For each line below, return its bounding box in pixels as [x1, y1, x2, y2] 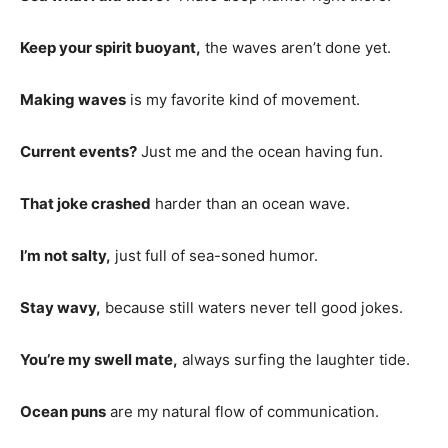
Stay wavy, [20, 297, 101, 317]
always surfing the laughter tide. [178, 349, 410, 369]
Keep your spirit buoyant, [20, 37, 201, 57]
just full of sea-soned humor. [111, 245, 318, 265]
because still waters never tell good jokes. [101, 297, 403, 317]
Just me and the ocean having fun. [137, 141, 383, 161]
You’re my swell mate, [20, 349, 178, 369]
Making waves [20, 89, 126, 109]
